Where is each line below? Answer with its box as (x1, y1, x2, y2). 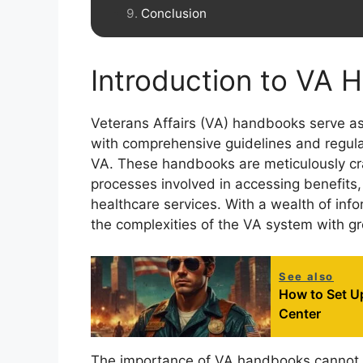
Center (279, 305, 321, 322)
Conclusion (141, 6, 207, 22)
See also (279, 269, 334, 283)
